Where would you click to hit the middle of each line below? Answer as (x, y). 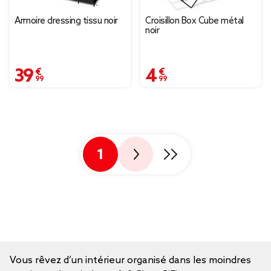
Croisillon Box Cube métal (194, 21)
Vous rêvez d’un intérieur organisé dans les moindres (130, 260)
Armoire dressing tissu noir (66, 21)
